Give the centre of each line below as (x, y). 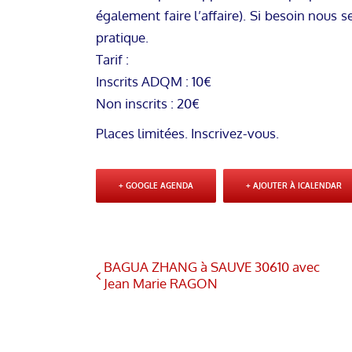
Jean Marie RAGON (161, 283)
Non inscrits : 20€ (148, 103)
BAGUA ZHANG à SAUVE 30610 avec (212, 266)
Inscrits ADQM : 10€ (154, 81)
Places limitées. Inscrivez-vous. (187, 133)
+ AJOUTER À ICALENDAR (294, 185)
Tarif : (112, 59)
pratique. (122, 37)
